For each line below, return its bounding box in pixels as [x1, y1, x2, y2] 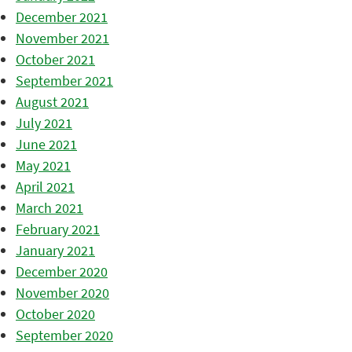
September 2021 [16, 71, 113, 90]
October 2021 [16, 50, 95, 68]
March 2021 [16, 199, 83, 217]
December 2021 [16, 8, 108, 26]
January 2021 [16, 241, 95, 259]
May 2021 [16, 156, 71, 174]
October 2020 [16, 305, 95, 323]
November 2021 [16, 29, 109, 47]
